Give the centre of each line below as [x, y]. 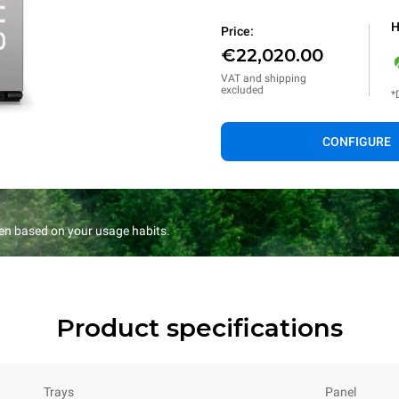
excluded [242, 90]
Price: [237, 31]
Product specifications [199, 328]
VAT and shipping [264, 78]
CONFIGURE [356, 142]
